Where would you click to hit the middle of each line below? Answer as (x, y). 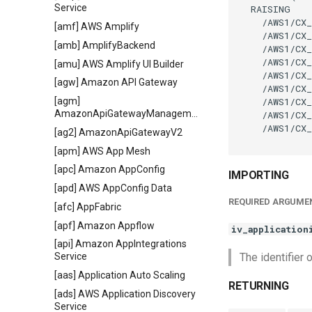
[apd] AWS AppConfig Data (113, 188)
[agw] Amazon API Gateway (116, 83)
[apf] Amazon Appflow (104, 225)
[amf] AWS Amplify (97, 26)
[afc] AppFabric (88, 206)
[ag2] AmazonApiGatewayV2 (118, 132)
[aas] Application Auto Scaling (120, 275)
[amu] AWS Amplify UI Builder (119, 64)
